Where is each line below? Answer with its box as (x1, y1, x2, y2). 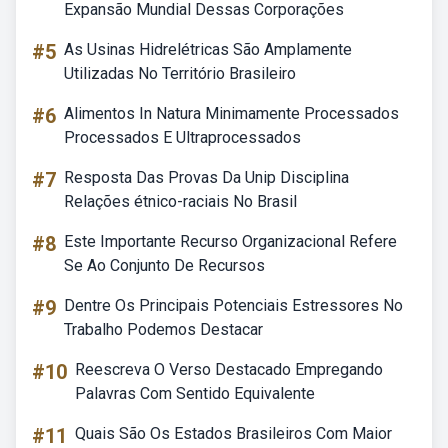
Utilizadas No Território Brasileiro (64, 64, 296, 83)
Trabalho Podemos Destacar (64, 320, 263, 339)
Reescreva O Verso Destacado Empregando (75, 360, 383, 379)
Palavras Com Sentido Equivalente (75, 384, 315, 403)
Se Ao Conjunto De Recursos (64, 256, 265, 275)
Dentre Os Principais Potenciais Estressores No (64, 296, 403, 315)
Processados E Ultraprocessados (64, 128, 301, 147)
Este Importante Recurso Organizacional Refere (64, 232, 397, 251)
